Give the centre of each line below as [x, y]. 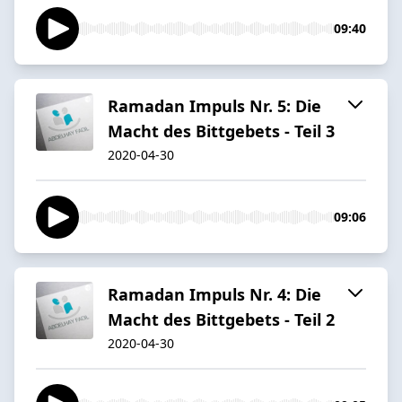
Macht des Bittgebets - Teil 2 [221, 319]
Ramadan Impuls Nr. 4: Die [214, 294]
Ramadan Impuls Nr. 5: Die [214, 105]
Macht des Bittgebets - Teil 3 [221, 131]
